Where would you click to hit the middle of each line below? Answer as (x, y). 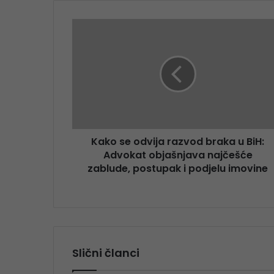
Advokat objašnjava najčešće (178, 155)
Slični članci (106, 253)
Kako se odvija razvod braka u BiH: (178, 141)
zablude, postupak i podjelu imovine (178, 168)
